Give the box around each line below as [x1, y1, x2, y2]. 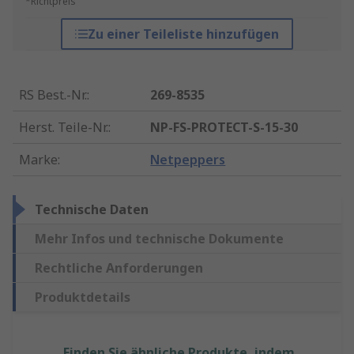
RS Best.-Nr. [19, 86, 87, 104]
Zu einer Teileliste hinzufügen [87, 25, 279, 43]
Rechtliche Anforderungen [35, 259, 203, 277]
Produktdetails [35, 288, 130, 307]
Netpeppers [150, 151, 226, 169]
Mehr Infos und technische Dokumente [35, 230, 284, 248]
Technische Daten [35, 201, 149, 219]
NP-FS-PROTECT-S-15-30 [150, 119, 299, 137]
